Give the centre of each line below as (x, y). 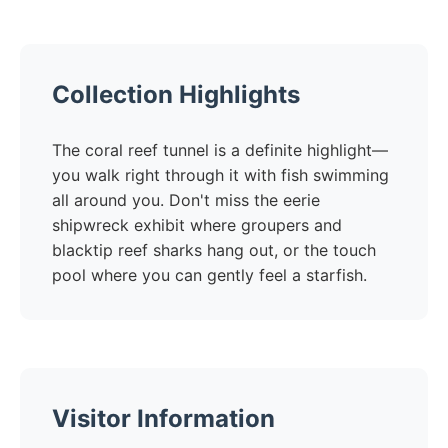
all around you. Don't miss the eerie (186, 200)
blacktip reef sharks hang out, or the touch (214, 250)
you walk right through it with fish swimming (220, 175)
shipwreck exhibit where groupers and (197, 225)
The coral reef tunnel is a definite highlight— (220, 150)
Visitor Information (163, 418)
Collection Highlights (176, 94)
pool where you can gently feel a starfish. (209, 275)
